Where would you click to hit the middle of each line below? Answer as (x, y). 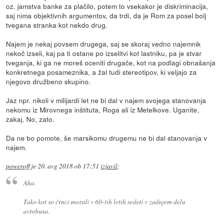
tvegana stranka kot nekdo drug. (57, 25)
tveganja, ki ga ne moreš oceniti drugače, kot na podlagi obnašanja (111, 63)
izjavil (109, 166)
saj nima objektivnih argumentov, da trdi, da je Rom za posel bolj (106, 16)
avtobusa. (36, 211)
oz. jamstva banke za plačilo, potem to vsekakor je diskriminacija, (107, 6)
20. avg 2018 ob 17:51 (69, 166)
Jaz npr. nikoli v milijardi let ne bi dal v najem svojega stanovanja (106, 100)
